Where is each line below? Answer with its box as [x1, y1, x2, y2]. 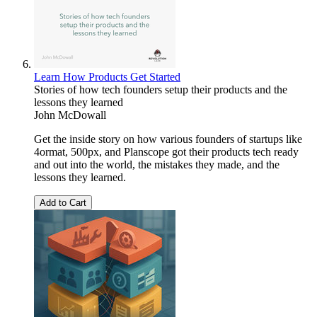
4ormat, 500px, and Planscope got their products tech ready [34, 146, 299, 158]
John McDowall [34, 109, 106, 122]
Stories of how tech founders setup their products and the [34, 83, 287, 96]
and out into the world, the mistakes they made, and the [34, 158, 279, 171]
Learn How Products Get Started [34, 71, 180, 83]
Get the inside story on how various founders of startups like [34, 133, 302, 146]
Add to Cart [40, 197, 86, 209]
